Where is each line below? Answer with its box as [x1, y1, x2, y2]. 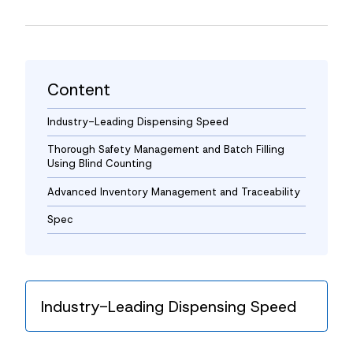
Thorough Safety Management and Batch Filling [46, 143, 284, 157]
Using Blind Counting [46, 157, 152, 171]
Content [46, 78, 110, 100]
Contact [25, 76, 72, 93]
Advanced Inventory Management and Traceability [46, 184, 300, 199]
